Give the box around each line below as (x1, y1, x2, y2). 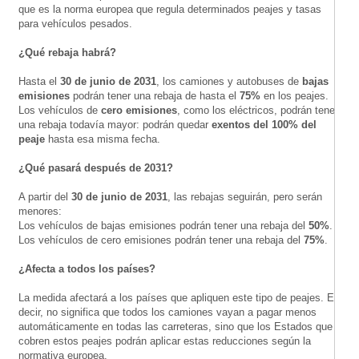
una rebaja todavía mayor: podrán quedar (18, 118, 212, 131)
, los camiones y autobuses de (156, 75, 302, 87)
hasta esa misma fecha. (45, 132, 160, 145)
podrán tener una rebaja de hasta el (70, 89, 240, 102)
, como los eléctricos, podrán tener (177, 103, 338, 116)
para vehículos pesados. (18, 17, 132, 30)
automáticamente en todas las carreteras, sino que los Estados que (18, 320, 333, 333)
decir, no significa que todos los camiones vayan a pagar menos (18, 305, 317, 318)
